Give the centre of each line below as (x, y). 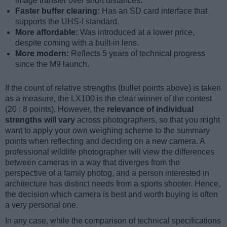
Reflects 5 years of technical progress (138, 54)
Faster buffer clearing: (59, 11)
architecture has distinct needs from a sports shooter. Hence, (113, 184)
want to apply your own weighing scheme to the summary (107, 131)
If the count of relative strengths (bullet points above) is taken (113, 88)
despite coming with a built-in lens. (77, 43)
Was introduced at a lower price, (137, 32)
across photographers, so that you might (147, 120)
